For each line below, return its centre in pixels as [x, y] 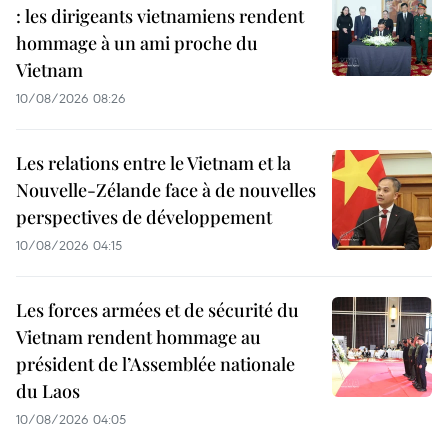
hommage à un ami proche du [137, 42]
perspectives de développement [144, 216]
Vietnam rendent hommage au [138, 336]
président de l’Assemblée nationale [155, 363]
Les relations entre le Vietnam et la [153, 162]
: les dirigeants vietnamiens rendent [160, 15]
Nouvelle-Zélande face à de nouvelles [166, 189]
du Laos [48, 390]
